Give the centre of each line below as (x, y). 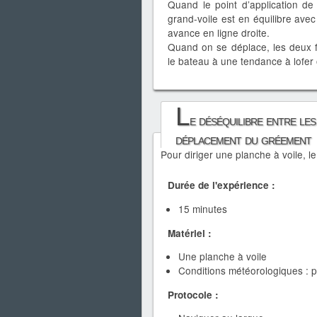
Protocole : (193, 294)
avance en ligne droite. (219, 32)
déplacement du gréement (243, 139)
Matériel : (190, 233)
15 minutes (203, 208)
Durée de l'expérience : (221, 185)
